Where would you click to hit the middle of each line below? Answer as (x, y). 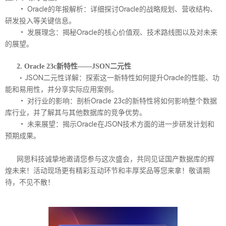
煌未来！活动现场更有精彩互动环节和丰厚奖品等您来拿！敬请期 (107, 171)
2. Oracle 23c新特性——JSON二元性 (74, 67)
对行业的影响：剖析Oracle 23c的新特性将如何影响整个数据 (122, 101)
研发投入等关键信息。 (40, 21)
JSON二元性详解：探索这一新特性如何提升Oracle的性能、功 (123, 78)
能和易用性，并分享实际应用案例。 (62, 90)
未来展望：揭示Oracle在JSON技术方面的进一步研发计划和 (121, 124)
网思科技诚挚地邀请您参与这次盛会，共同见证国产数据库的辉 (116, 159)
